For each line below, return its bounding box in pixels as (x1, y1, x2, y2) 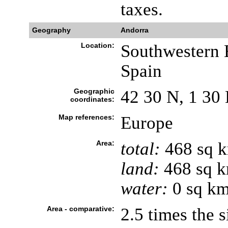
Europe (120, 113, 173, 132)
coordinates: (70, 95, 115, 103)
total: (120, 139, 160, 158)
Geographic (73, 87, 115, 95)
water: (120, 179, 168, 198)
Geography (32, 26, 71, 34)
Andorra (120, 26, 149, 34)
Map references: (58, 113, 115, 121)
